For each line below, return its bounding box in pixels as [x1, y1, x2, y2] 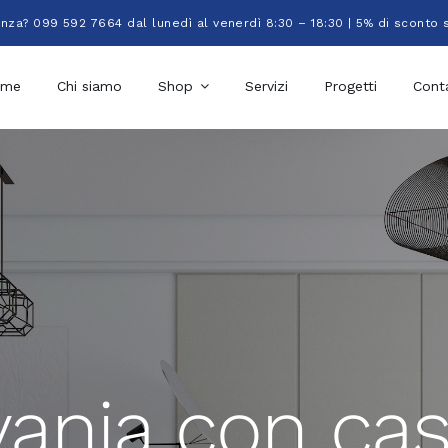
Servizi [244, 78, 288, 94]
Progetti [323, 78, 377, 94]
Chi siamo [56, 78, 122, 94]
